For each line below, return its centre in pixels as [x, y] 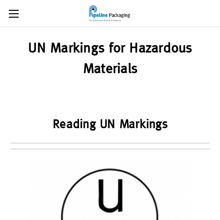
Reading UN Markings [110, 124]
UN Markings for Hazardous [110, 48]
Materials [110, 68]
